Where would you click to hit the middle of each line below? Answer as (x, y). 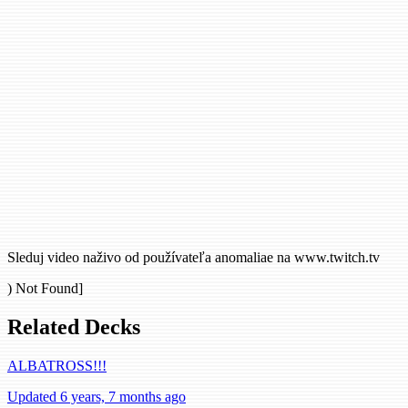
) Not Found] (45, 289)
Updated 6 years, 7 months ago (97, 397)
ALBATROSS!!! (57, 366)
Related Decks (74, 327)
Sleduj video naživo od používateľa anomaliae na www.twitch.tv (194, 258)
